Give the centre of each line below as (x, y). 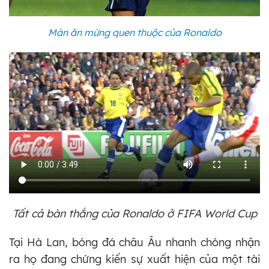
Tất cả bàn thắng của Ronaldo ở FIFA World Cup (134, 214)
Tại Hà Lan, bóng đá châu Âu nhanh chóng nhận (134, 243)
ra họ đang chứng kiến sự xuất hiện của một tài (134, 259)
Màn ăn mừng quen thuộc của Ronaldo (134, 33)
